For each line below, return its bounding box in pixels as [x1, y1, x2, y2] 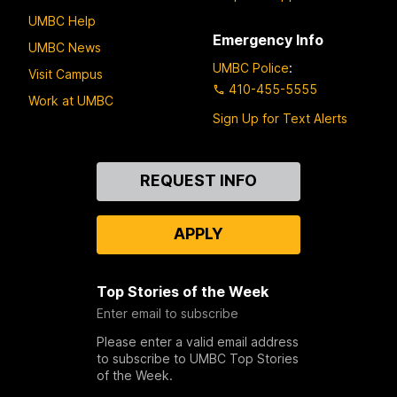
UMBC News [28, 39, 101, 55]
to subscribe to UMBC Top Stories [96, 351, 299, 367]
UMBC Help [28, 12, 96, 28]
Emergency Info [213, 30, 323, 49]
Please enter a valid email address [96, 334, 299, 350]
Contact [28, 162, 87, 181]
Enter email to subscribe [96, 306, 238, 322]
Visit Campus [28, 66, 103, 82]
